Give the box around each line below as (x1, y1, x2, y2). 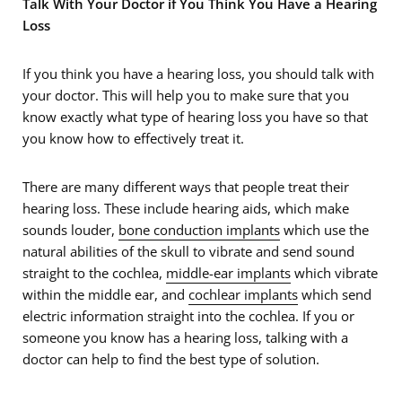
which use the (280, 221, 369, 240)
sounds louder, (22, 221, 118, 240)
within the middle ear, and (22, 285, 188, 304)
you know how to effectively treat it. (22, 129, 244, 148)
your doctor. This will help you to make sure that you (22, 86, 349, 105)
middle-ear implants (166, 264, 291, 283)
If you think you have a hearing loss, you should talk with (22, 65, 374, 83)
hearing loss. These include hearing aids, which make (22, 199, 349, 218)
